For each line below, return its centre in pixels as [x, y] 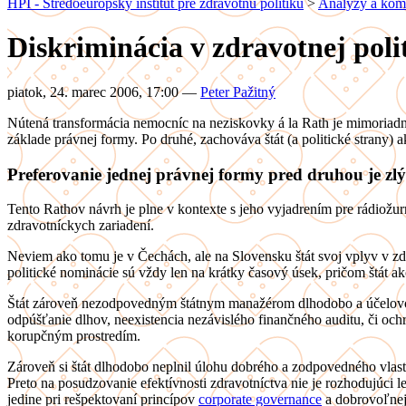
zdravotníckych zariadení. [81, 226]
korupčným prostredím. [74, 336]
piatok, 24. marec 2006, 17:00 [95, 92]
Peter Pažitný [238, 92]
